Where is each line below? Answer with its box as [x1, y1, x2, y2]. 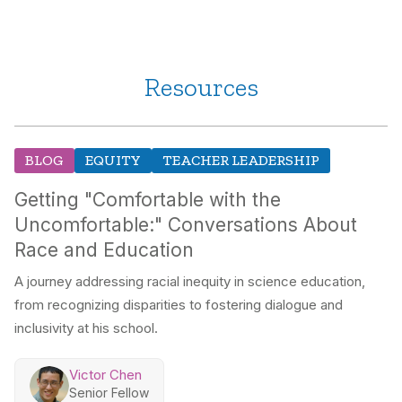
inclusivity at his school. [14, 319, 158, 337]
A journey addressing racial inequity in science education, [14, 273, 365, 291]
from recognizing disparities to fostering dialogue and [14, 296, 343, 314]
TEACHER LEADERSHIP [162, 152, 319, 170]
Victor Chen [69, 366, 142, 384]
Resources [144, 71, 258, 104]
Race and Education [14, 239, 194, 262]
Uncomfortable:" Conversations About [14, 214, 357, 237]
